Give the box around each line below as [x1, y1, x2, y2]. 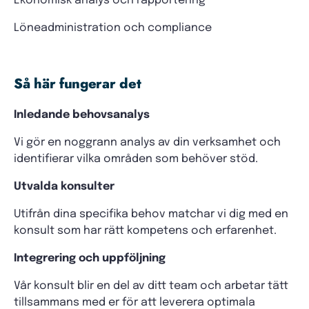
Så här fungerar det [14, 74, 141, 94]
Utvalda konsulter [14, 181, 114, 192]
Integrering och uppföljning [14, 252, 166, 264]
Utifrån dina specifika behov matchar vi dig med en [14, 208, 288, 220]
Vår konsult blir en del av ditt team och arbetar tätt [14, 280, 288, 292]
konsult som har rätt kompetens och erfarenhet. [14, 225, 277, 237]
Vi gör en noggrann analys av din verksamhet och [14, 137, 281, 148]
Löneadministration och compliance [14, 22, 212, 34]
